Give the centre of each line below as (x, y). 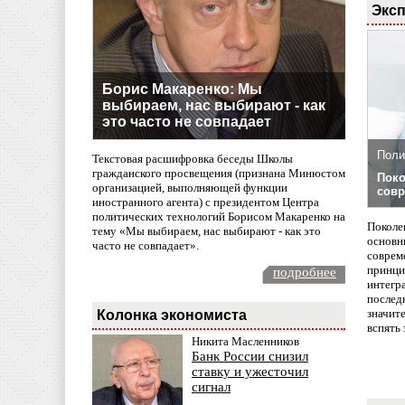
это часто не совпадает (187, 121)
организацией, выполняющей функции (190, 188)
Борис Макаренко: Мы (182, 89)
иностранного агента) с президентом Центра (206, 202)
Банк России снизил (250, 357)
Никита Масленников (245, 342)
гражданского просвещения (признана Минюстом (219, 174)
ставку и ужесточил (250, 372)
